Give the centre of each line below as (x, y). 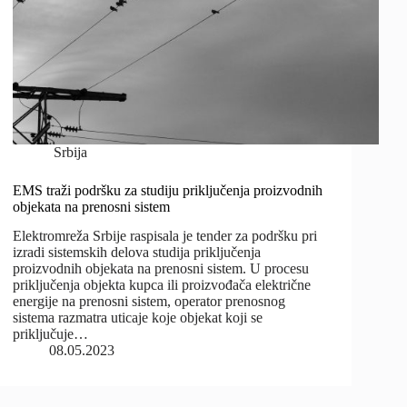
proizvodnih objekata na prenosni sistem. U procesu (161, 269)
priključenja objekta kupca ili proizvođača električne (162, 285)
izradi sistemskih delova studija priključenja (137, 253)
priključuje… (51, 334)
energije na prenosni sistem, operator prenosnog (149, 302)
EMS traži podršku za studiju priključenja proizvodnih (168, 190)
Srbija (70, 152)
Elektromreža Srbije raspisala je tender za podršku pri (165, 236)
